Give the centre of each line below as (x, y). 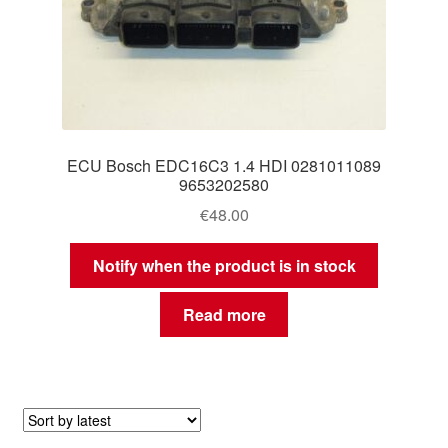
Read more (224, 314)
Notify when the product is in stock (224, 266)
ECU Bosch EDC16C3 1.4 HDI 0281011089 (224, 165)
